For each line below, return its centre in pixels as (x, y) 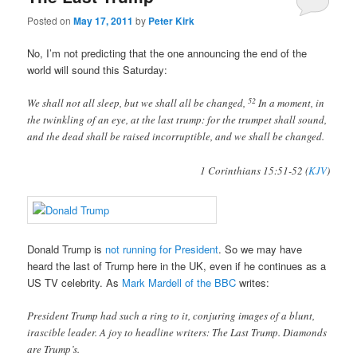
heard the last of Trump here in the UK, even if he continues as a (177, 265)
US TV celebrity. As (75, 282)
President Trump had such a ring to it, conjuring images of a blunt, (171, 315)
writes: (253, 282)
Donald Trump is (67, 249)
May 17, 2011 (104, 21)
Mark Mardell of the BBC (179, 282)
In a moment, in (290, 103)
